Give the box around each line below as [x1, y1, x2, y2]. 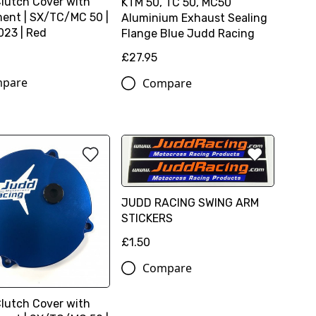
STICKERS [121, 212, 174, 226]
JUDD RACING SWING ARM [121, 196, 260, 210]
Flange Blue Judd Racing [121, 26, 255, 40]
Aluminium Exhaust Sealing [121, 11, 268, 25]
